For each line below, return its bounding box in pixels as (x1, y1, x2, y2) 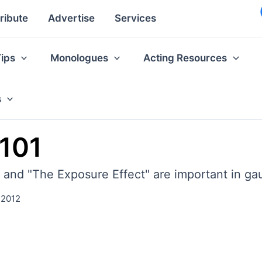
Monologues (50, 51, 109, 64)
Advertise (48, 12, 95, 25)
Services (115, 12, 156, 25)
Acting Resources (143, 51, 227, 64)
